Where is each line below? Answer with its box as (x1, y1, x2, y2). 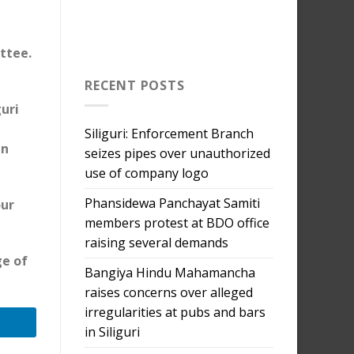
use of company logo (85, 164, 209, 182)
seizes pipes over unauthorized (85, 144, 270, 162)
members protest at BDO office (85, 213, 269, 232)
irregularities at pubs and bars (85, 303, 265, 321)
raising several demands (85, 233, 228, 251)
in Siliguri (85, 322, 140, 341)
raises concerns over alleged (85, 283, 253, 301)
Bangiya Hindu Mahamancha (85, 263, 255, 281)
